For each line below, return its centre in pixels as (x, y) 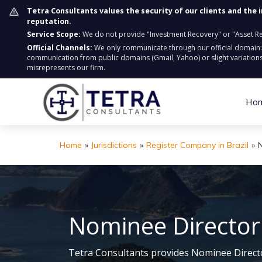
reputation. (49, 21)
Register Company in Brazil (197, 145)
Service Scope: (54, 34)
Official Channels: (60, 48)
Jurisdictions (114, 145)
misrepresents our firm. (66, 68)
